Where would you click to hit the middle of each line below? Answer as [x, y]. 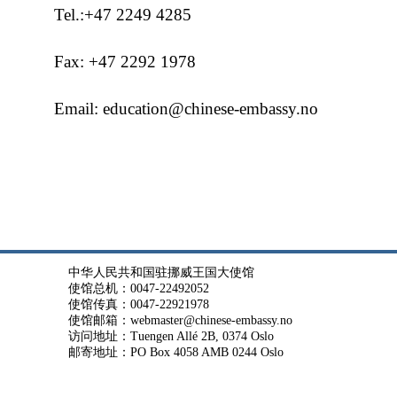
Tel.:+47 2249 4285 [123, 15]
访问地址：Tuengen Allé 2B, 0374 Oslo [171, 336]
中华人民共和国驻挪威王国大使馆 [161, 272]
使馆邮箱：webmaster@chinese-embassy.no [180, 320]
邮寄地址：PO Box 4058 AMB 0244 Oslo [176, 352]
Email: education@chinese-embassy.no [186, 109]
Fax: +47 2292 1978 [125, 62]
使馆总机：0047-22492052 [139, 288]
